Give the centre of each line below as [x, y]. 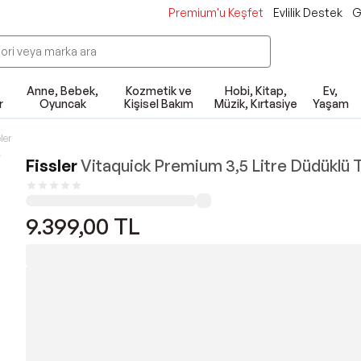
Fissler [52, 166]
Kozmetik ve [159, 91]
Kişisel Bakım [159, 104]
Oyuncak [62, 104]
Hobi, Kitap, [255, 91]
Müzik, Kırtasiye [255, 104]
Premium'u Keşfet [216, 12]
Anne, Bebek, [63, 91]
